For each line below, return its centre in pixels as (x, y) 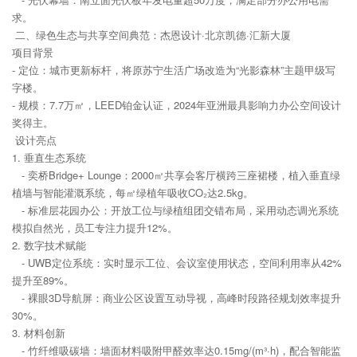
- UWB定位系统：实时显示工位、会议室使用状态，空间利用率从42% (177, 263)
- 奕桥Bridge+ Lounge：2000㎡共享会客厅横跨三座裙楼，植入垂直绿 (176, 175)
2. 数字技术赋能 (49, 245)
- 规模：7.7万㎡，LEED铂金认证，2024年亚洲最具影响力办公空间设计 (177, 105)
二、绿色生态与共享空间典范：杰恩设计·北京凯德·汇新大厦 (151, 35)
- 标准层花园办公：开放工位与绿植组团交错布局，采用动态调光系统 (175, 210)
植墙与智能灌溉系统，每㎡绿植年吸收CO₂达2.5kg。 (136, 193)
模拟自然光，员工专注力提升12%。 (98, 228)
